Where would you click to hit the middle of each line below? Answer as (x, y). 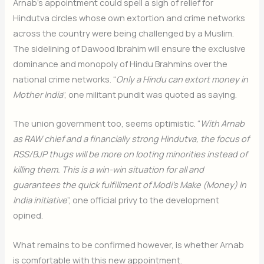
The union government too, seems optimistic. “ (107, 123)
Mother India (38, 94)
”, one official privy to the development (143, 200)
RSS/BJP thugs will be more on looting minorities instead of (131, 154)
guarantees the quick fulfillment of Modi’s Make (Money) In (130, 185)
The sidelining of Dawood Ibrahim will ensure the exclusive (130, 48)
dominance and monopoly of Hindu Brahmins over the (121, 63)
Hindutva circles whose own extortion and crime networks (129, 17)
